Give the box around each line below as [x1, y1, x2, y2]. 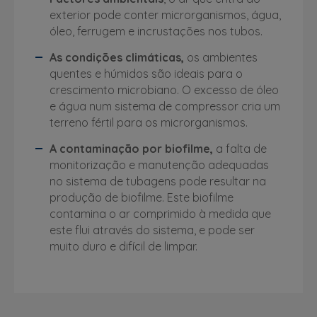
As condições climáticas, [50, 50, 184, 64]
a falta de [213, 142, 267, 156]
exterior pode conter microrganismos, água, [50, 8, 281, 22]
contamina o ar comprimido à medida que [50, 207, 271, 221]
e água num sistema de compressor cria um [50, 99, 280, 113]
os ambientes [184, 50, 258, 64]
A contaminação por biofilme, [50, 142, 213, 156]
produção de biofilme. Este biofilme [50, 190, 234, 204]
